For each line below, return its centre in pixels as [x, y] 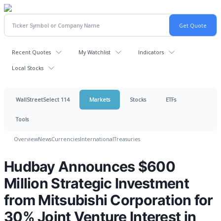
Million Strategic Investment [96, 183]
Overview [26, 139]
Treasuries [127, 139]
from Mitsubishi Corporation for [109, 200]
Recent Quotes [31, 52]
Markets [100, 99]
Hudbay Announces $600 [90, 166]
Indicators [151, 52]
